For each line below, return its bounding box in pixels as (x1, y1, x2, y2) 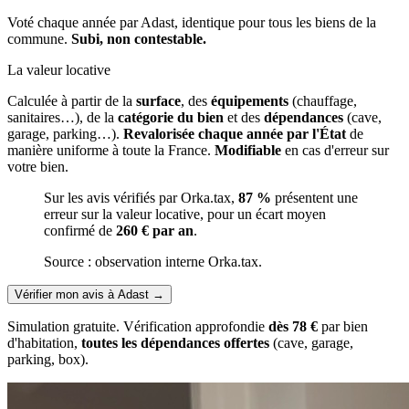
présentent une (271, 189, 358, 205)
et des (224, 109, 264, 125)
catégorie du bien (118, 109, 224, 125)
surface (136, 92, 181, 109)
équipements (211, 92, 288, 109)
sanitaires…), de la (7, 109, 118, 125)
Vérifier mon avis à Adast (15, 287, 149, 301)
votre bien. (7, 158, 68, 174)
